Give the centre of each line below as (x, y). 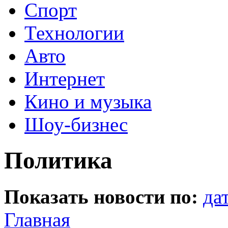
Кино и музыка (88, 102)
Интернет (65, 79)
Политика (58, 161)
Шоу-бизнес (76, 124)
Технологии (74, 33)
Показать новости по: (101, 196)
